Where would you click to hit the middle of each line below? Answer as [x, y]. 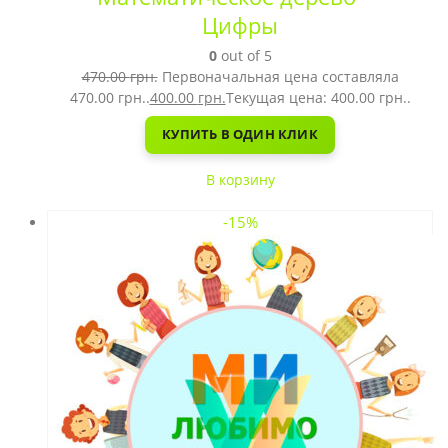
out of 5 [244, 55]
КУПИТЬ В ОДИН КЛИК [240, 134]
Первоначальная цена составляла [280, 76]
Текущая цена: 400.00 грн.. [318, 97]
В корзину [240, 179]
